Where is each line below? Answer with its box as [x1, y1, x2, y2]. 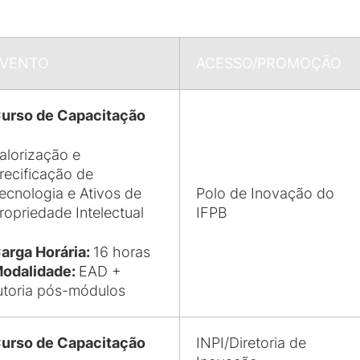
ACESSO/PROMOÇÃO [196, 55, 342, 72]
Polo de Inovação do [196, 185, 334, 202]
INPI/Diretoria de [196, 334, 306, 351]
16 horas [93, 243, 150, 260]
